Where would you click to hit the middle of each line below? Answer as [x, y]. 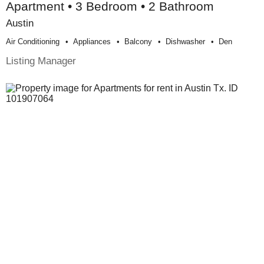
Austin [20, 23]
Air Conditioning [33, 42]
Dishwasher [185, 42]
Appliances [92, 42]
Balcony [138, 42]
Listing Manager [41, 61]
